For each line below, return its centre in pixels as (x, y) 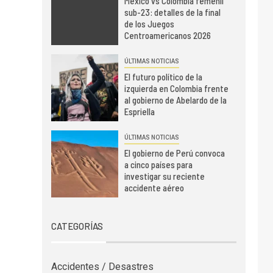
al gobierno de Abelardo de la (175, 100)
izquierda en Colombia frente (176, 89)
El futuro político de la (163, 77)
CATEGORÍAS (77, 226)
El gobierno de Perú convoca (174, 153)
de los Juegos (149, 24)
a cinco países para (158, 165)
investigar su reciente (164, 176)
